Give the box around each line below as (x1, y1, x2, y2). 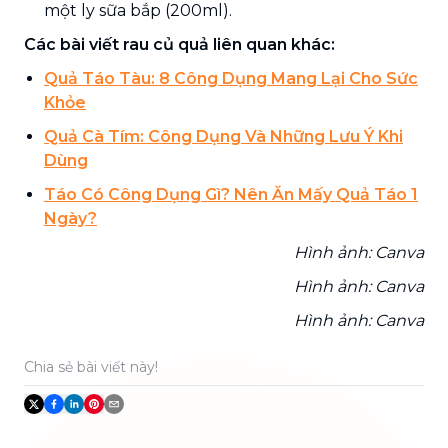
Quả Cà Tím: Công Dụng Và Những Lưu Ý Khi (44, 126, 403, 146)
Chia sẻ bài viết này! (24, 357, 158, 376)
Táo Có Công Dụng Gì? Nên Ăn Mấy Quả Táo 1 (44, 184, 418, 204)
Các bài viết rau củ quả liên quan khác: (24, 34, 335, 54)
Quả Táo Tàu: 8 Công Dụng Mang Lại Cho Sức (44, 68, 418, 88)
